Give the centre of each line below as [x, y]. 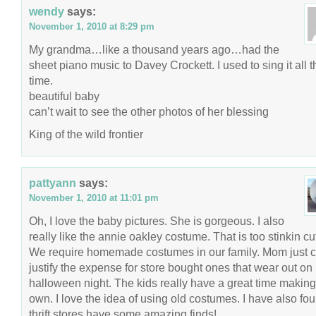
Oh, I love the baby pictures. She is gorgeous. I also [157, 221]
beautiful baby [64, 96]
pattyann [53, 183]
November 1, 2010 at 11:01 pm [94, 198]
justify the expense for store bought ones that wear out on [171, 267]
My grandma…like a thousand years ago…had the [154, 49]
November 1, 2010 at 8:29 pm [92, 26]
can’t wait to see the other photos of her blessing [149, 111]
